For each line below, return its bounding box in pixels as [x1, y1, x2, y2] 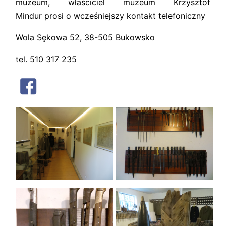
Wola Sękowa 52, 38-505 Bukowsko [16, 32, 155, 42]
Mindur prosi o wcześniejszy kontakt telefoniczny [16, 11, 205, 21]
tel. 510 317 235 [16, 54, 77, 64]
